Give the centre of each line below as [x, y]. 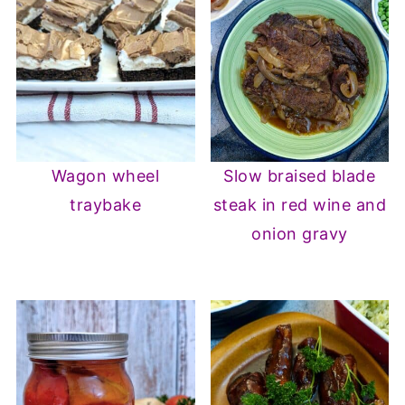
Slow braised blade [300, 175]
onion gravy [300, 233]
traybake [106, 204]
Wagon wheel [105, 175]
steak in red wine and [300, 204]
